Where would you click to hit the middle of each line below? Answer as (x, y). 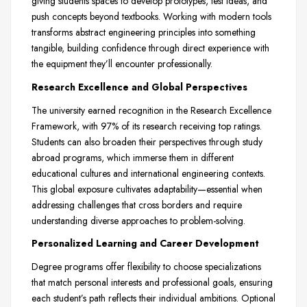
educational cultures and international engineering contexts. (148, 173)
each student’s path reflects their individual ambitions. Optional (153, 298)
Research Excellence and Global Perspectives (139, 87)
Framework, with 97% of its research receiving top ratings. (147, 126)
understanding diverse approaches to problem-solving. (138, 220)
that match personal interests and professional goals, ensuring (152, 283)
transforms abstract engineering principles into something (144, 33)
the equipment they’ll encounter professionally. (122, 64)
